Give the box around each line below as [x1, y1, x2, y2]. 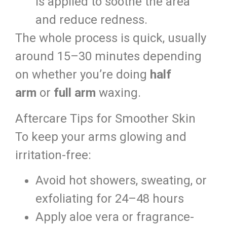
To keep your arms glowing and [15, 129, 186, 144]
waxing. [96, 86, 141, 100]
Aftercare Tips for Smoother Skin [15, 111, 196, 126]
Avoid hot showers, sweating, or [35, 173, 207, 187]
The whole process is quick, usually [15, 31, 206, 46]
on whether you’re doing [15, 67, 150, 82]
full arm [54, 86, 96, 100]
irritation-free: [15, 147, 91, 162]
